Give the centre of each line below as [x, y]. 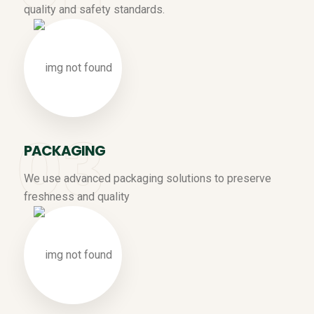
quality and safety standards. [94, 9]
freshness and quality [77, 196]
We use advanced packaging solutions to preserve [148, 178]
